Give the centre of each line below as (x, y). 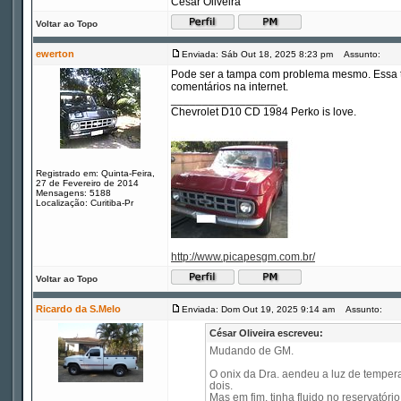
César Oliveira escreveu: (266, 333)
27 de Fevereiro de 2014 (87, 183)
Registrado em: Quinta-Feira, (95, 173)
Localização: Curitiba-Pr (85, 203)
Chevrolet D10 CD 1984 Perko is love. (264, 112)
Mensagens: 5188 (73, 193)
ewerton (55, 54)
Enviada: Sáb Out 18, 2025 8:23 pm (257, 54)
